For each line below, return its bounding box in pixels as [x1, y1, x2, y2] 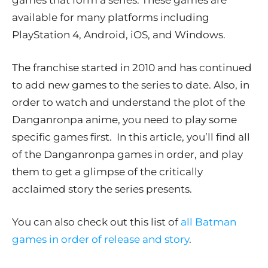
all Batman [181, 216, 236, 228]
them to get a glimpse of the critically [12, 166, 203, 178]
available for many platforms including [12, 11, 209, 23]
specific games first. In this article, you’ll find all [12, 131, 250, 143]
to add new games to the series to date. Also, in [12, 79, 249, 91]
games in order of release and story [12, 233, 189, 245]
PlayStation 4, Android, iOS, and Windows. [12, 29, 226, 41]
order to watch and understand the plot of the [12, 96, 245, 108]
